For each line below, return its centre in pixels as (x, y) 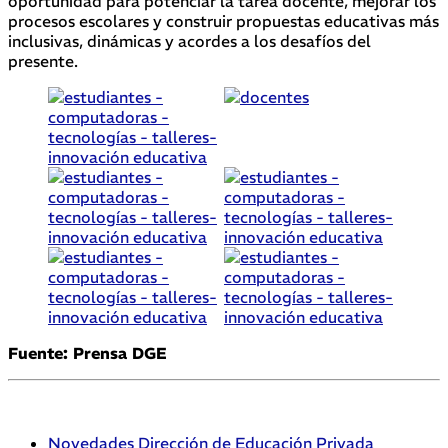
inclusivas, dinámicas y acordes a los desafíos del (189, 40)
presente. (43, 60)
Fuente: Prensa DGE (87, 352)
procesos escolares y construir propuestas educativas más (223, 20)
